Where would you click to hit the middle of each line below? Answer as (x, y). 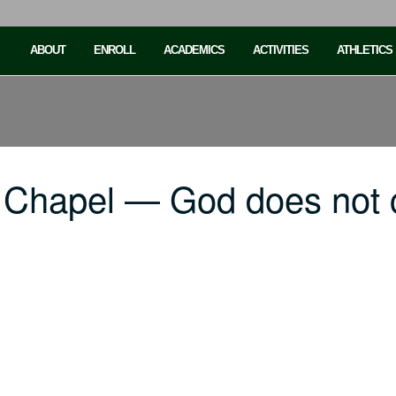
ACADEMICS (194, 50)
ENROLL (114, 50)
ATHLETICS (365, 50)
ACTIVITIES (281, 50)
